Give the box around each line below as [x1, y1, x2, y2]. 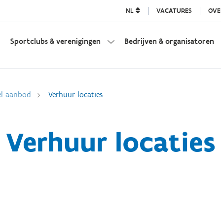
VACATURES [156, 6, 192, 15]
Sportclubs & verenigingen [10, 37, 101, 46]
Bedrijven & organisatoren [124, 37, 214, 46]
